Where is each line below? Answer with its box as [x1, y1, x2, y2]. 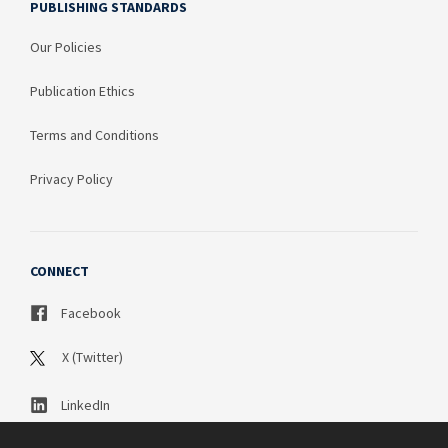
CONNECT [30, 262, 89, 281]
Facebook [58, 304, 121, 323]
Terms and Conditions [30, 126, 159, 145]
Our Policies [30, 38, 102, 57]
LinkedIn [58, 396, 110, 415]
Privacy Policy [30, 170, 113, 189]
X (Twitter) [59, 348, 123, 367]
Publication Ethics [30, 82, 135, 101]
